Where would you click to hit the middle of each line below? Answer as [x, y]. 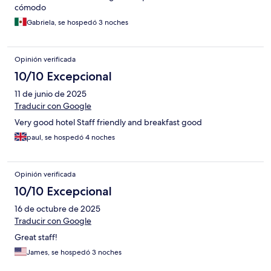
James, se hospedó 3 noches [74, 252]
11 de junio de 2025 [51, 93]
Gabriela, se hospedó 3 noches [77, 22]
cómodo [30, 7]
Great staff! [36, 237]
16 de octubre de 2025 [57, 208]
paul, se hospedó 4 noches [71, 137]
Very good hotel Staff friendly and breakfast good [108, 122]
